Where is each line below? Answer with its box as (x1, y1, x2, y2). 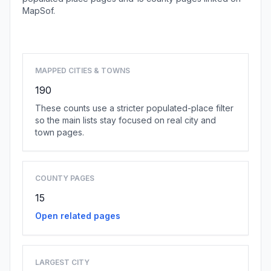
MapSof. (22, 5, 55, 16)
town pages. (35, 127, 84, 137)
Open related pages (35, 211, 120, 221)
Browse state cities (94, 22, 177, 33)
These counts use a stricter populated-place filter (35, 103, 233, 113)
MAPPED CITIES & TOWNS (35, 66, 130, 75)
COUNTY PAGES (35, 174, 94, 183)
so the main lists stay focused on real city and (35, 115, 216, 125)
